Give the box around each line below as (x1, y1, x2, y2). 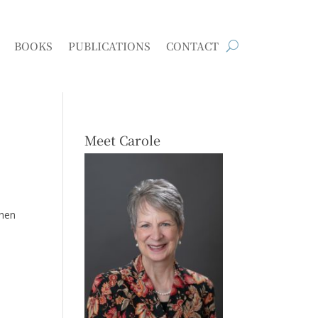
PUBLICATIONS (68, 38, 151, 53)
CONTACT (166, 38, 219, 53)
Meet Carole (84, 130, 161, 149)
